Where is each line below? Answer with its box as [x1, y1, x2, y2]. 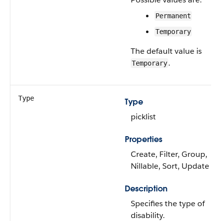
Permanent [155, 12, 191, 20]
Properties [125, 134, 162, 145]
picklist [131, 111, 156, 122]
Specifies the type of [131, 198, 205, 209]
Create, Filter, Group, [131, 149, 207, 159]
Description [125, 184, 168, 194]
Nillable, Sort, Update [131, 161, 209, 171]
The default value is [131, 46, 202, 56]
